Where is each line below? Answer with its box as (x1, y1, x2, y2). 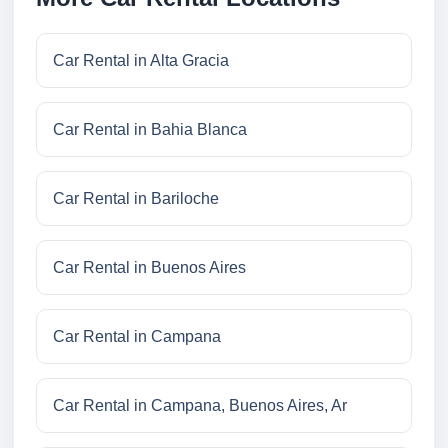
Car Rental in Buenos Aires (53, 259, 246, 277)
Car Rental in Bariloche (53, 190, 219, 208)
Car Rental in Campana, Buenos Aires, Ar (53, 397, 347, 415)
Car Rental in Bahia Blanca (53, 121, 247, 139)
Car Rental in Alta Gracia (53, 52, 229, 70)
